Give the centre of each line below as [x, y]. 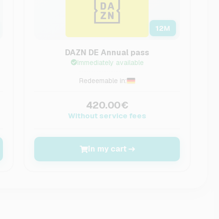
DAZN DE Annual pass [107, 53]
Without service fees [107, 116]
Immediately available [110, 63]
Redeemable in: [103, 81]
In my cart [107, 149]
